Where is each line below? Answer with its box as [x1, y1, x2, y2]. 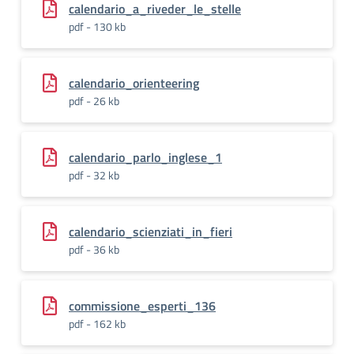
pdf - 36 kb [69, 241, 119, 258]
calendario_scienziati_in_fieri [69, 222, 232, 241]
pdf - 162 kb [69, 315, 126, 332]
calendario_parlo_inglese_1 [69, 148, 222, 167]
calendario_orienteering [69, 73, 199, 92]
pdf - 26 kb [69, 92, 119, 109]
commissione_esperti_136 [69, 296, 216, 315]
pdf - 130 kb [69, 18, 126, 35]
